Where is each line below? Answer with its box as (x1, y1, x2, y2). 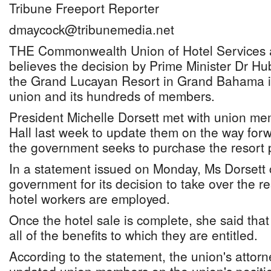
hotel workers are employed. (9, 189, 170, 207)
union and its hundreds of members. (9, 87, 215, 105)
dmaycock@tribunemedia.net (9, 20, 174, 38)
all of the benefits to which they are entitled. (9, 226, 258, 244)
